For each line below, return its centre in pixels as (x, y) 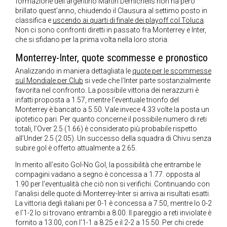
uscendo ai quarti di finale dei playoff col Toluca (128, 21)
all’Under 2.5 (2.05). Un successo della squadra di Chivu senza (113, 139)
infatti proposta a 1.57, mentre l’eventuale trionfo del (97, 100)
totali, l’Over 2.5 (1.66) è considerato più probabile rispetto (106, 129)
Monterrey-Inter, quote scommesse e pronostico (111, 58)
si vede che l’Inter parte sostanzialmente (147, 81)
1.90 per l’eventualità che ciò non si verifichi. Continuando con (112, 184)
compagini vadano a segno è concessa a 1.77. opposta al (108, 175)
